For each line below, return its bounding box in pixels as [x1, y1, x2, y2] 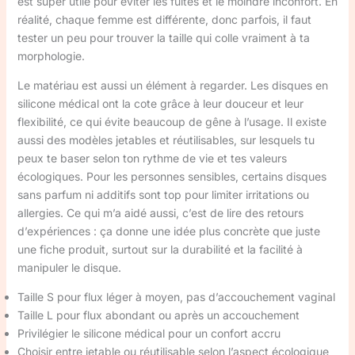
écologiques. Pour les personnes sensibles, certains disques [17, 170, 326, 183]
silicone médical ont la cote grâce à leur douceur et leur [17, 97, 303, 110]
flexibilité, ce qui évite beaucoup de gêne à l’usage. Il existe [17, 115, 326, 128]
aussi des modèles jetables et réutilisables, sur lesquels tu [17, 133, 315, 147]
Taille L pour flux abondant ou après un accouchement [17, 308, 300, 322]
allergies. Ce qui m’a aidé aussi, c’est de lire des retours [17, 206, 303, 219]
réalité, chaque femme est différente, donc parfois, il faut [17, 13, 311, 26]
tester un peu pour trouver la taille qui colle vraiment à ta [17, 31, 310, 44]
